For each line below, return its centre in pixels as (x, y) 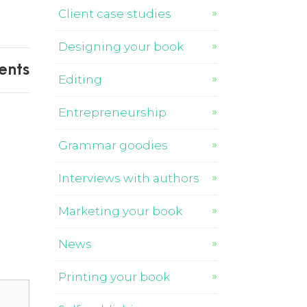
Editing (81, 79)
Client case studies (115, 14)
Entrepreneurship (113, 112)
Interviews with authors (129, 178)
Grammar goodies (113, 145)
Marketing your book (121, 211)
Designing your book (121, 47)
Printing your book (114, 277)
